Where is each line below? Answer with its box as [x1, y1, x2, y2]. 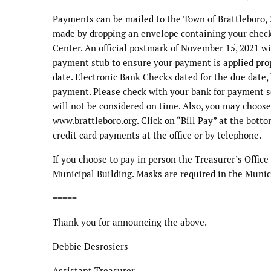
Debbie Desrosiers [53, 240, 128, 252]
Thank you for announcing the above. [53, 216, 207, 228]
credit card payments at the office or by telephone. [53, 129, 261, 141]
